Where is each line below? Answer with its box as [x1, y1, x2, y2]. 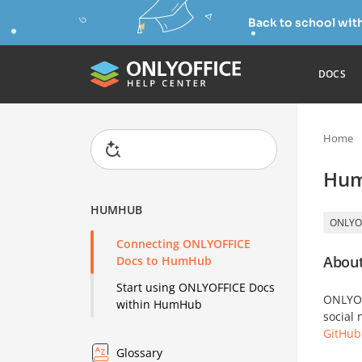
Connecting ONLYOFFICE [116, 236, 251, 252]
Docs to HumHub [116, 253, 213, 269]
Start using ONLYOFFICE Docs [116, 280, 276, 296]
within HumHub [116, 297, 203, 313]
